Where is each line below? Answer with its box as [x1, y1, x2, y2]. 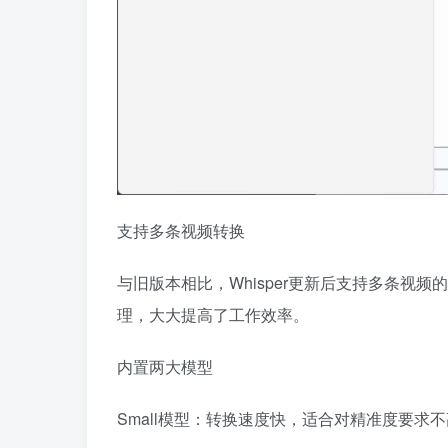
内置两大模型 [117, 355, 213, 379]
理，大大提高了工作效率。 [117, 303, 309, 327]
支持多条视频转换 [117, 219, 245, 243]
